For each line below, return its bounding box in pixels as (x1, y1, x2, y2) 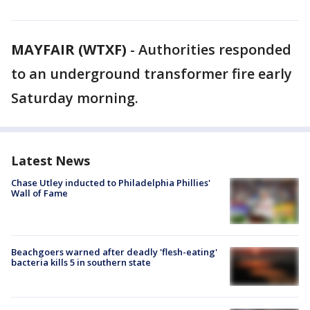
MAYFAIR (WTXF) (11, 40, 127, 59)
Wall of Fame (11, 187, 68, 199)
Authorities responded (138, 40, 291, 59)
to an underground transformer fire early (11, 64, 292, 83)
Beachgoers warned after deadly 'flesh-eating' (11, 245, 217, 258)
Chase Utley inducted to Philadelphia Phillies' (11, 176, 210, 189)
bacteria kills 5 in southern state (11, 255, 151, 268)
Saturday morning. (11, 89, 138, 107)
